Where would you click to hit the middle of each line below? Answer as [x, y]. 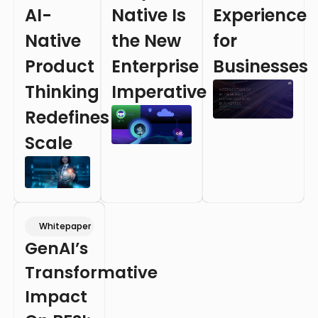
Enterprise [155, 66]
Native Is [148, 15]
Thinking [62, 92]
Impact [56, 297]
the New [146, 40]
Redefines [67, 117]
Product [60, 66]
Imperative [159, 92]
